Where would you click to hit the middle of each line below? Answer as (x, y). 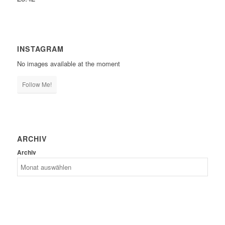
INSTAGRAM (40, 49)
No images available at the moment (68, 64)
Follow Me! (37, 84)
